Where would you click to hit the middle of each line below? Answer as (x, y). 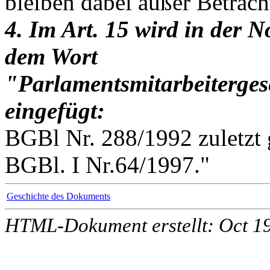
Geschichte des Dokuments (58, 196)
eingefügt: (55, 111)
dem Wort (51, 56)
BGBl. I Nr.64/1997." (107, 165)
